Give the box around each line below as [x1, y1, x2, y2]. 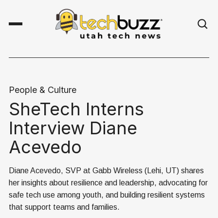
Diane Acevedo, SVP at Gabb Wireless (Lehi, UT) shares [9, 166, 204, 175]
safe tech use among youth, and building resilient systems [9, 191, 205, 200]
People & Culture [9, 85, 76, 95]
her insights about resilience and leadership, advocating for [9, 179, 208, 187]
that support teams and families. [9, 203, 120, 212]
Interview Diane [9, 117, 137, 139]
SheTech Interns [9, 98, 144, 120]
